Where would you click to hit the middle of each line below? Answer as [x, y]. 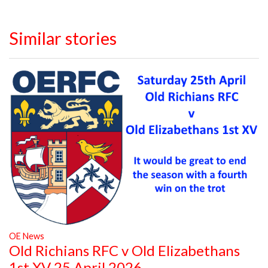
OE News [27, 236]
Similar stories [63, 39]
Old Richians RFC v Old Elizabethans [124, 251]
